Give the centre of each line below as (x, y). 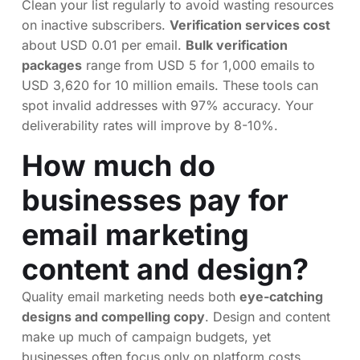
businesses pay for (155, 200)
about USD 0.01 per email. (104, 45)
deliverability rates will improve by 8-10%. (150, 125)
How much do (119, 165)
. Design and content (268, 316)
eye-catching (281, 296)
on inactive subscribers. (96, 25)
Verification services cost (250, 25)
